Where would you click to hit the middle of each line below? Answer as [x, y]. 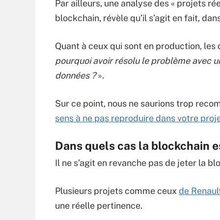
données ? [75, 76]
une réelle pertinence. [99, 206]
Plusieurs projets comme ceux [117, 191]
